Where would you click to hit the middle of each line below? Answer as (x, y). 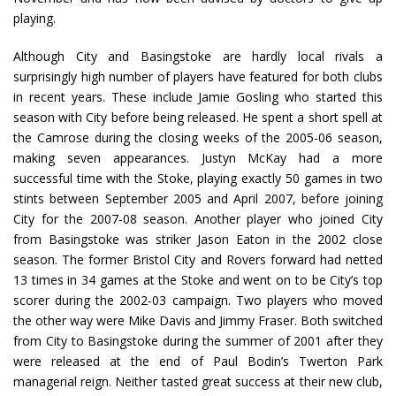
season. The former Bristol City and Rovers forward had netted (198, 260)
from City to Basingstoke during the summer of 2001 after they (198, 341)
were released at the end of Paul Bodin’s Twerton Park (198, 362)
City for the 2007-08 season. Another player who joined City (198, 219)
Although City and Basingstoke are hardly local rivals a (198, 57)
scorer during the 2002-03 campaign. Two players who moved (198, 301)
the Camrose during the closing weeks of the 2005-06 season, (198, 138)
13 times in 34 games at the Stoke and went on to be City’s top (198, 280)
